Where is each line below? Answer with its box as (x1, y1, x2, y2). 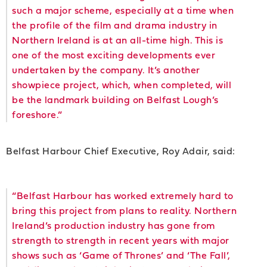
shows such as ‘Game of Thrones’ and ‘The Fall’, (12, 247, 231, 262)
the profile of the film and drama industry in (12, 18, 218, 33)
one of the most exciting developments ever (12, 48, 215, 63)
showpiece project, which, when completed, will (12, 77, 231, 92)
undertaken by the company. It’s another (12, 63, 200, 77)
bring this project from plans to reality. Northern (12, 203, 237, 218)
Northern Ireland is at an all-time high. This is (12, 33, 223, 48)
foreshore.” (12, 107, 63, 122)
